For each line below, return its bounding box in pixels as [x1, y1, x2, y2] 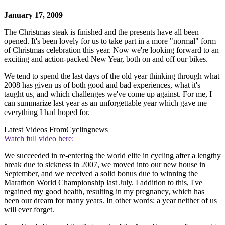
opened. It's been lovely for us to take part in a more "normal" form [4, 36, 216, 45]
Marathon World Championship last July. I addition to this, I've [4, 178, 202, 187]
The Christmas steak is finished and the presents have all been [4, 27, 199, 36]
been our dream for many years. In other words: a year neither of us [4, 196, 217, 205]
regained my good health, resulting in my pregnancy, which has [4, 187, 204, 196]
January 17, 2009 [4, 10, 63, 19]
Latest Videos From [4, 125, 66, 134]
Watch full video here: [4, 134, 74, 143]
